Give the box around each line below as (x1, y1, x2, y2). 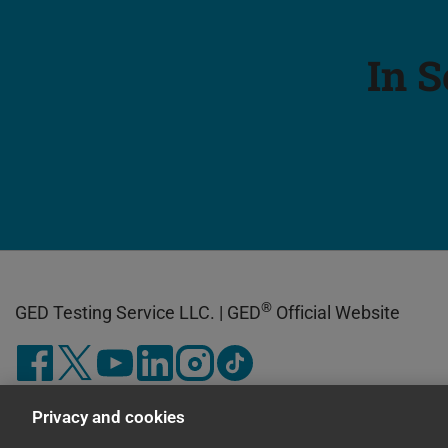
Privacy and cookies (32, 407, 185, 427)
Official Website (272, 302, 400, 323)
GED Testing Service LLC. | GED (15, 302, 261, 323)
